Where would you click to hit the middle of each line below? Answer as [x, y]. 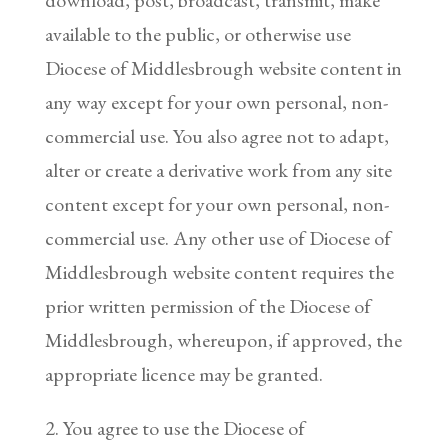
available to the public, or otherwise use [197, 33]
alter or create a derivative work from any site [218, 169]
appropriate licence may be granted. [183, 373]
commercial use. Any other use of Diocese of [217, 237]
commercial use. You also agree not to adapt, [216, 135]
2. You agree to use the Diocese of [174, 427]
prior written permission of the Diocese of [207, 305]
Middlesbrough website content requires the [219, 271]
